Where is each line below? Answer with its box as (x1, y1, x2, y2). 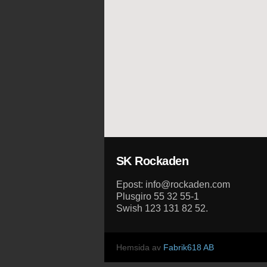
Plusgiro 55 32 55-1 (116, 191, 199, 201)
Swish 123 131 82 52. (116, 203, 208, 213)
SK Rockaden (116, 154, 188, 167)
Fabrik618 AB (163, 243, 214, 252)
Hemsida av (116, 243, 163, 252)
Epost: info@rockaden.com (116, 179, 230, 190)
